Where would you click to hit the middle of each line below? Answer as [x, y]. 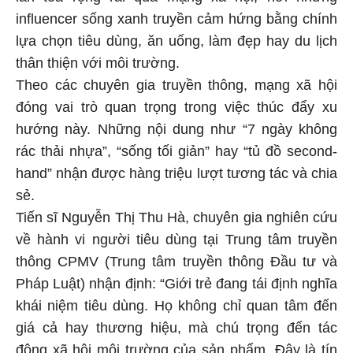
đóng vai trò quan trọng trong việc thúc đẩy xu [176, 105]
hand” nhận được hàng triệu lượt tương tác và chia [176, 171]
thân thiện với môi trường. [98, 61]
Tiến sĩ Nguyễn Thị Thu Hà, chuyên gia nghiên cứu [176, 216]
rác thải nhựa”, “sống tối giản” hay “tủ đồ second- [176, 149]
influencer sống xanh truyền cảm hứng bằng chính [176, 17]
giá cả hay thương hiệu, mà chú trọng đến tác [176, 326]
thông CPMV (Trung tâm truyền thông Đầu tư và [176, 260]
